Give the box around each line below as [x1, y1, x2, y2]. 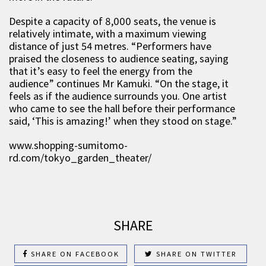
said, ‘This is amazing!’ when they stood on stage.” [9, 114, 237, 128]
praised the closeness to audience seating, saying [9, 52, 229, 65]
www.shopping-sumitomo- [9, 138, 128, 152]
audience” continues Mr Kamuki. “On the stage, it [9, 77, 229, 90]
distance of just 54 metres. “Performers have [9, 39, 211, 53]
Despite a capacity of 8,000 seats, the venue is [9, 14, 216, 28]
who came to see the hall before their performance [9, 102, 235, 115]
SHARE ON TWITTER [153, 249, 237, 258]
